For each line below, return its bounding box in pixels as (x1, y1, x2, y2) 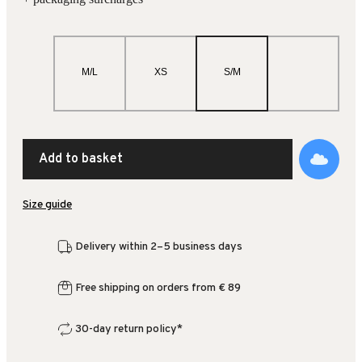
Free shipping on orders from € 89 (75, 281, 241, 296)
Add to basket (39, 151, 123, 168)
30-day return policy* (75, 322, 183, 337)
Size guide (23, 198, 72, 213)
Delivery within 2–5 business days (75, 240, 242, 255)
